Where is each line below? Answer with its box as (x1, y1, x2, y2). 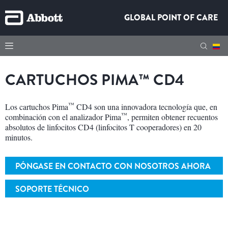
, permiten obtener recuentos (127, 111, 218, 122)
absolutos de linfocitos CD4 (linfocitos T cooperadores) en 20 (5, 122, 202, 132)
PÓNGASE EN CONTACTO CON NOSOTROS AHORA (15, 160, 211, 172)
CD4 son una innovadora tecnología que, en (74, 101, 217, 112)
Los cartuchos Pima (5, 101, 68, 112)
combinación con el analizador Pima (5, 111, 121, 122)
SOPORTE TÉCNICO (15, 183, 89, 195)
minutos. (5, 132, 33, 142)
